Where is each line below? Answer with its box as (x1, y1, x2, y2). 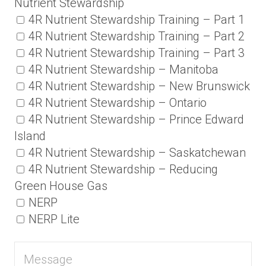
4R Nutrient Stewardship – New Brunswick (28, 79, 250, 94)
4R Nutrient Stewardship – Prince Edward (28, 112, 244, 127)
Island (14, 129, 46, 144)
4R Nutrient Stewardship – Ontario (28, 96, 207, 110)
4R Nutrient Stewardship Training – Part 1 (28, 12, 245, 27)
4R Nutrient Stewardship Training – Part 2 (28, 29, 245, 44)
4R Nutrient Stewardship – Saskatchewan (28, 145, 246, 160)
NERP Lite (28, 212, 80, 227)
